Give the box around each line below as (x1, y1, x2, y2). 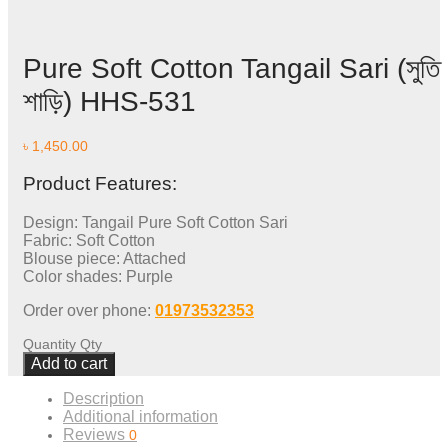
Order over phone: (23, 301, 155, 319)
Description (63, 389, 144, 407)
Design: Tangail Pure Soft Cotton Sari (23, 213, 288, 231)
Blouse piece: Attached (23, 249, 186, 267)
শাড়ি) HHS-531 (23, 85, 196, 117)
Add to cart (31, 354, 107, 372)
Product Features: (23, 173, 177, 195)
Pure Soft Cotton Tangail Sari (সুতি (23, 52, 440, 84)
